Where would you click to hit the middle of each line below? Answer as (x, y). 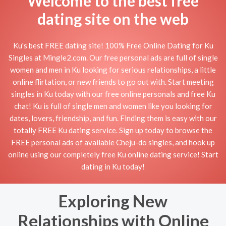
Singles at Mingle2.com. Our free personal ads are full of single (113, 57)
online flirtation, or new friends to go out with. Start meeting (113, 81)
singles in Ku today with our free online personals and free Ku (113, 94)
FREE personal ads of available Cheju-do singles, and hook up (113, 142)
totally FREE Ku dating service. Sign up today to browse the (113, 130)
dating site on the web (113, 19)
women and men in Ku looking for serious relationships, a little (113, 69)
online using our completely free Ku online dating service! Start (113, 154)
